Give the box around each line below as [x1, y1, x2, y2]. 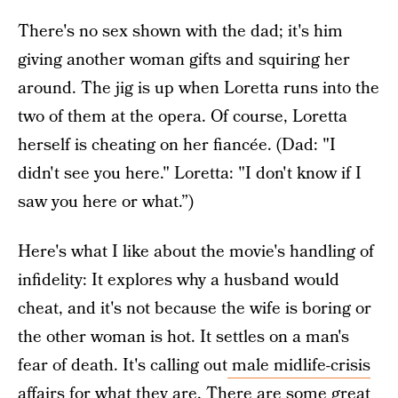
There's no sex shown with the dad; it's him [18, 20, 343, 44]
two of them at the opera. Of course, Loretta [18, 105, 347, 129]
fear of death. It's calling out [18, 354, 227, 378]
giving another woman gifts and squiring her [18, 48, 350, 72]
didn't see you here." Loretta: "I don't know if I [18, 162, 362, 186]
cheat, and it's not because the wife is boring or [18, 297, 371, 321]
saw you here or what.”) [18, 190, 194, 214]
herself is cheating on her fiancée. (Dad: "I [18, 133, 336, 157]
